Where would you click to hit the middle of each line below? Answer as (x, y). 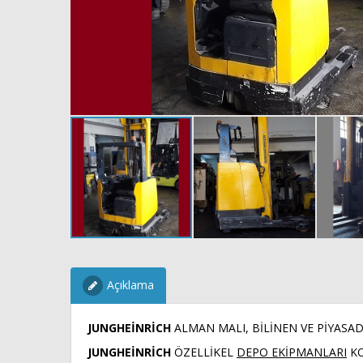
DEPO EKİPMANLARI (292, 352)
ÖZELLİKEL (205, 352)
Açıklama (130, 285)
